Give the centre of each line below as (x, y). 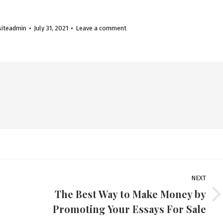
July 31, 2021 (51, 28)
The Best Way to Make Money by (130, 194)
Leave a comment (101, 28)
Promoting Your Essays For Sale (129, 209)
